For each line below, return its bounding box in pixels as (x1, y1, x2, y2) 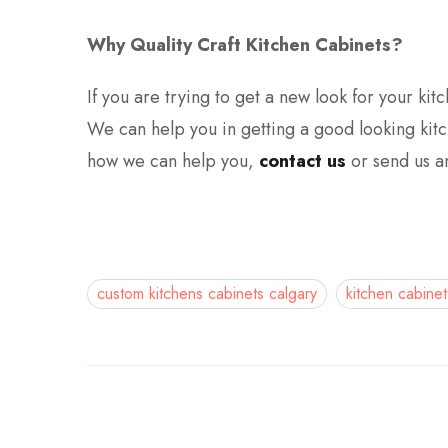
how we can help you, (87, 147, 259, 174)
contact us (259, 147, 346, 174)
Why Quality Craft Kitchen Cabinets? (87, 31, 403, 58)
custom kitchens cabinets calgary (97, 281, 317, 305)
